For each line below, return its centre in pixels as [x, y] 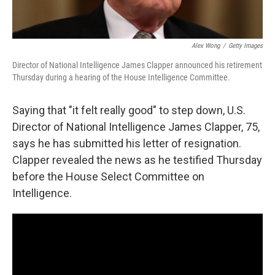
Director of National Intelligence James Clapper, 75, [136, 127]
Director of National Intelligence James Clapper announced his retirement [137, 65]
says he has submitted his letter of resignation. [127, 144]
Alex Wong [206, 46]
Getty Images [246, 46]
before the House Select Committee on [108, 177]
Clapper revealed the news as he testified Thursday [137, 160]
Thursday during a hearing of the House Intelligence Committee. [121, 78]
